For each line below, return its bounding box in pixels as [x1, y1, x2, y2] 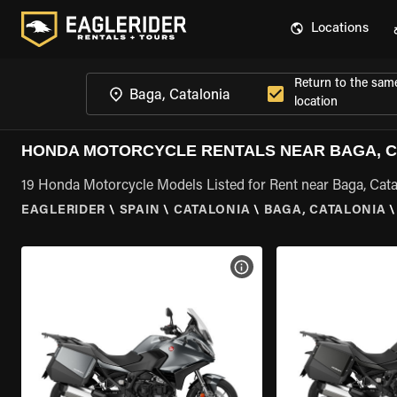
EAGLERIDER [21, 205, 105, 217]
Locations [311, 22, 369, 35]
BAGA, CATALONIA [263, 205, 386, 217]
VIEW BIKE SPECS [250, 261, 342, 272]
